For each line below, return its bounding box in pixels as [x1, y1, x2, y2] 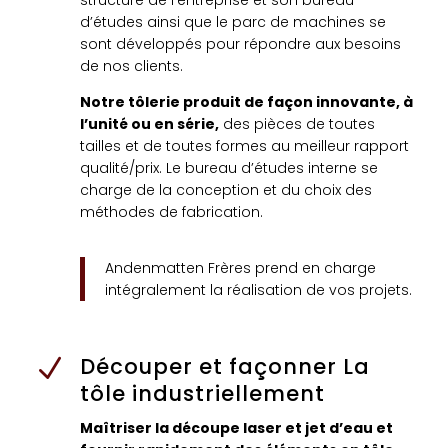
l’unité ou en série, [79, 114, 219, 135]
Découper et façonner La [79, 352, 370, 382]
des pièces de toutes [218, 114, 375, 135]
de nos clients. [79, 56, 183, 77]
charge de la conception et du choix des [79, 180, 372, 201]
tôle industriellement [79, 379, 325, 409]
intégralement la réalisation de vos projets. [104, 280, 412, 301]
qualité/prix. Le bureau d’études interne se [79, 158, 378, 179]
